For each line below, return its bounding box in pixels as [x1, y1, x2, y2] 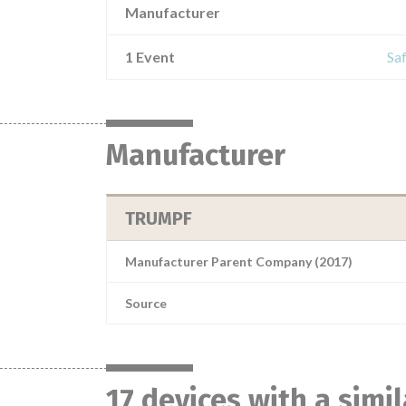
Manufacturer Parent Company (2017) [125, 254, 353, 269]
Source [125, 295, 167, 311]
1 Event [125, 48, 175, 65]
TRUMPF [125, 208, 192, 229]
